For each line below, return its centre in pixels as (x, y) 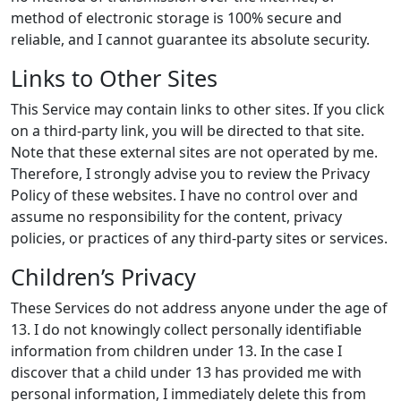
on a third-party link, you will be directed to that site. (188, 131)
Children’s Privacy (103, 277)
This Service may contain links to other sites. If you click (198, 109)
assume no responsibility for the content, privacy (176, 217)
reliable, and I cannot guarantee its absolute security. (190, 39)
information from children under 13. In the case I (176, 351)
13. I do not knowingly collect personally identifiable (186, 329)
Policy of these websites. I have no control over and (184, 195)
